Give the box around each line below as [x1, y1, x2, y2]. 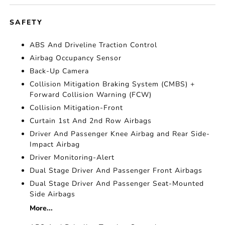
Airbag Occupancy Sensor [30, 53, 122, 63]
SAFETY [10, 18, 43, 28]
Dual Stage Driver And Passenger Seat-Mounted [30, 179, 204, 189]
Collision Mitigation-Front [30, 103, 124, 113]
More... [30, 203, 53, 213]
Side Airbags [30, 189, 76, 199]
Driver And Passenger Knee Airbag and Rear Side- [30, 129, 210, 139]
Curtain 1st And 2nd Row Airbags [30, 116, 152, 126]
